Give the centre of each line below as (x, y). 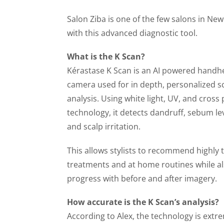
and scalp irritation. (104, 127)
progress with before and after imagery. (142, 178)
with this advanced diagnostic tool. (132, 33)
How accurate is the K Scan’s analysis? (143, 202)
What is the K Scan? (106, 57)
